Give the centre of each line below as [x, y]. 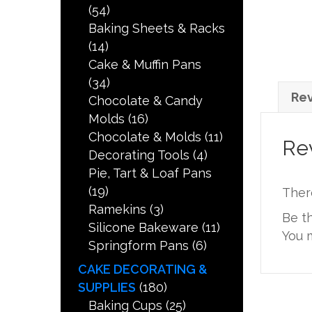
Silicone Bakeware [144, 228]
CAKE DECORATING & [143, 270]
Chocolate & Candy [146, 101]
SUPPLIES [107, 288]
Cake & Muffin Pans [145, 65]
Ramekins [118, 210]
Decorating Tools [139, 155]
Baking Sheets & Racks [157, 29]
